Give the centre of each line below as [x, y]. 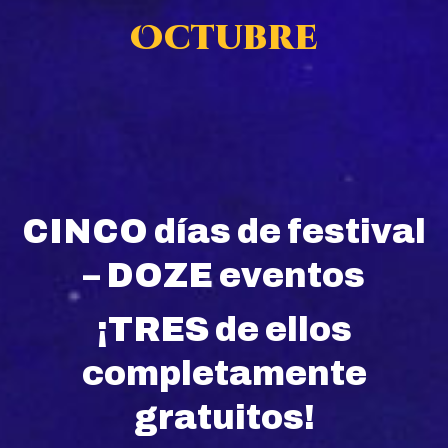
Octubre [224, 38]
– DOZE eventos [224, 275]
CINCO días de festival [224, 231]
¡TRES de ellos [224, 329]
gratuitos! [224, 417]
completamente [224, 373]
